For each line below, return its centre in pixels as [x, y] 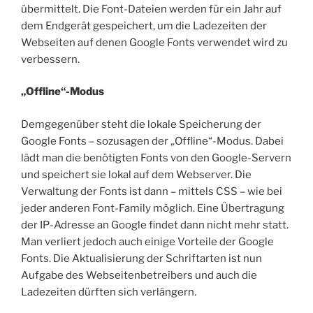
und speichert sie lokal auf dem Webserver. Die [136, 174]
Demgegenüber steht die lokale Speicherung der [141, 124]
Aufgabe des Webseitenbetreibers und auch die [139, 275]
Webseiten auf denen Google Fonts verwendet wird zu [154, 42]
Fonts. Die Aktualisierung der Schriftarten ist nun [141, 258]
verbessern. [50, 59]
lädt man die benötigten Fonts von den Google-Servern [156, 158]
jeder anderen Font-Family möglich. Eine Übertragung [153, 208]
